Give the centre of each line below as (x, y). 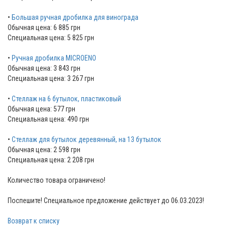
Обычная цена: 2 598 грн (44, 150)
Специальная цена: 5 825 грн (51, 38)
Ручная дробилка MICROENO (54, 58)
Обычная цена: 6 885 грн (44, 28)
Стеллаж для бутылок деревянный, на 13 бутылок (87, 140)
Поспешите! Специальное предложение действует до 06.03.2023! (106, 201)
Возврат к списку (34, 221)
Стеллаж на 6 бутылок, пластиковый (66, 99)
